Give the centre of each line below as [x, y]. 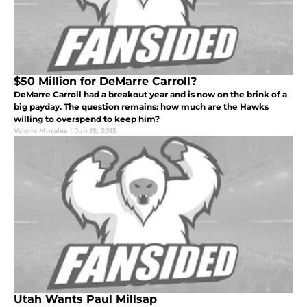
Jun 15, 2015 [96, 131]
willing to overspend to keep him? [87, 119]
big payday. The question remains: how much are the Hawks [141, 107]
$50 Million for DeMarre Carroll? [105, 82]
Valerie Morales [40, 131]
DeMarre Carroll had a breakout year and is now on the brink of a [150, 95]
